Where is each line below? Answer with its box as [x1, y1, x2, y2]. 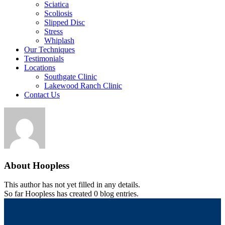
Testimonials [24, 54, 64, 63]
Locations [24, 63, 55, 72]
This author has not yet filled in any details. [4, 180, 140, 189]
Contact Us [24, 90, 60, 99]
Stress [44, 27, 63, 36]
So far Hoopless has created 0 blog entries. [4, 189, 139, 198]
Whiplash [44, 36, 74, 45]
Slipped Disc [44, 18, 85, 27]
